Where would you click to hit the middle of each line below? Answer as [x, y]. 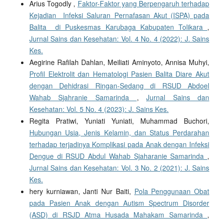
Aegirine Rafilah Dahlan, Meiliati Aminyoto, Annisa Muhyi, [119, 62]
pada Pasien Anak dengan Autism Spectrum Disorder [119, 203]
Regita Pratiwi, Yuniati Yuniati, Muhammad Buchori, [119, 121]
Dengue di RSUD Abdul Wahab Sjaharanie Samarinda [118, 156]
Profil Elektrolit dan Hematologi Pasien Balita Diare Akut [119, 74]
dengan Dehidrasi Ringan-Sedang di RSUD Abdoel [119, 86]
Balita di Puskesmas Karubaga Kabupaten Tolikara [118, 27]
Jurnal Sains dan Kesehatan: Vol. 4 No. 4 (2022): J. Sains [119, 39]
